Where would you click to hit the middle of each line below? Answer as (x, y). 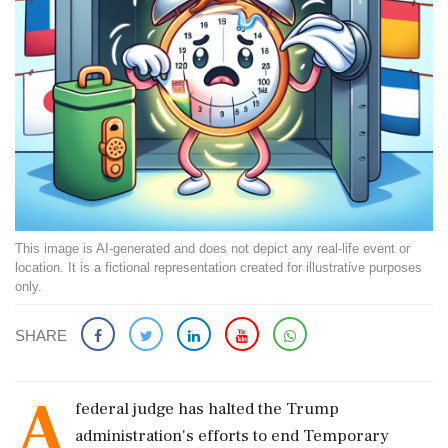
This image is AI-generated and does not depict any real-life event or (212, 248)
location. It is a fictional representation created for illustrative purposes (218, 267)
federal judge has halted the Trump (207, 409)
